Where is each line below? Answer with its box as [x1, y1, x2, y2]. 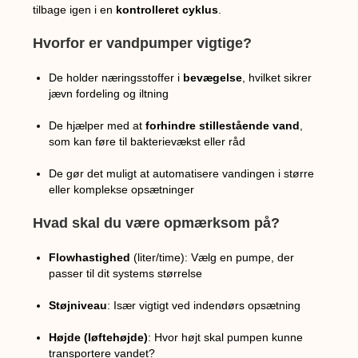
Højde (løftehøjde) [49, 331, 149, 344]
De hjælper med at [49, 119, 146, 133]
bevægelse [183, 71, 243, 85]
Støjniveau [49, 299, 108, 312]
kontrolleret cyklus [116, 3, 219, 17]
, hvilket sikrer [242, 71, 312, 85]
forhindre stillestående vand [145, 119, 300, 133]
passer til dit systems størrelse [49, 267, 203, 280]
